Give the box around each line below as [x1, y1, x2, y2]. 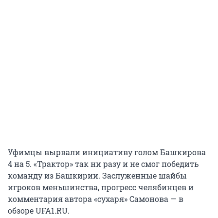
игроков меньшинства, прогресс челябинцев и [8, 182, 194, 193]
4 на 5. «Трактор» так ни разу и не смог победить [8, 159, 199, 169]
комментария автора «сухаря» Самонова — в [8, 194, 183, 204]
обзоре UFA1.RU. [8, 205, 70, 216]
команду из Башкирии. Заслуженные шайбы [8, 170, 187, 181]
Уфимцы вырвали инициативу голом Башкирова [8, 147, 206, 158]
